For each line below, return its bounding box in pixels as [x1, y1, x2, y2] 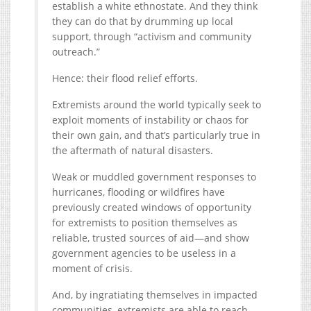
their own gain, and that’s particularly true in [52, 128, 260, 142]
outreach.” [52, 44, 100, 58]
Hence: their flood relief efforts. [52, 71, 198, 85]
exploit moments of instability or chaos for [52, 112, 249, 126]
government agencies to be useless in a [52, 246, 236, 260]
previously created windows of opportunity [52, 200, 251, 214]
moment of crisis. [52, 261, 133, 275]
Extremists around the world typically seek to [52, 97, 261, 111]
